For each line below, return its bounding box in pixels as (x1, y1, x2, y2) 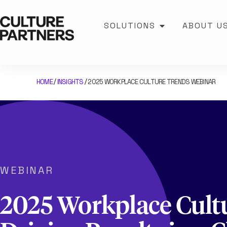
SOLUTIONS (103, 20, 156, 31)
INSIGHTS (57, 78, 84, 86)
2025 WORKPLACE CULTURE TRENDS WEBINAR (88, 78, 216, 86)
